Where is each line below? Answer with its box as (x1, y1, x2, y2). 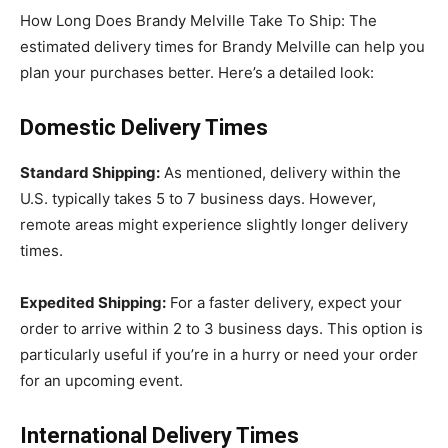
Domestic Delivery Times (20, 114, 268, 140)
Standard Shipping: (20, 162, 160, 182)
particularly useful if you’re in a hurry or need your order (20, 344, 418, 364)
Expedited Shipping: (20, 292, 166, 312)
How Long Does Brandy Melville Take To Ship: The (20, 10, 377, 30)
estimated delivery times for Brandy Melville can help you (20, 36, 425, 56)
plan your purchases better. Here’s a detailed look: (20, 62, 374, 82)
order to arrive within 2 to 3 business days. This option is (20, 318, 423, 338)
